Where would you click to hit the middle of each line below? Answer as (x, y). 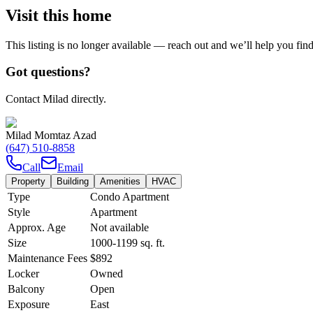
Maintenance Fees (48, 259)
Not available (119, 228)
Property (28, 182)
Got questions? (48, 72)
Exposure (29, 305)
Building (73, 182)
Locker (23, 274)
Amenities (120, 182)
